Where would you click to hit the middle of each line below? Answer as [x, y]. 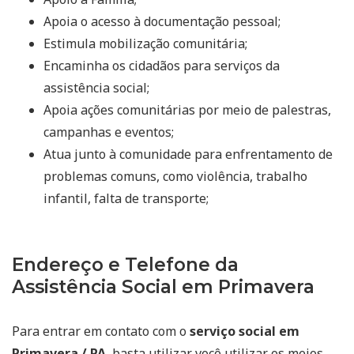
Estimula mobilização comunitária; [145, 43]
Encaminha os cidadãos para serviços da [162, 65]
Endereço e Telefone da [125, 264]
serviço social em [245, 331]
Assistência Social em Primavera [163, 286]
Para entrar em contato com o [101, 331]
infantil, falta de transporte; [126, 198]
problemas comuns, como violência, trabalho [175, 176]
